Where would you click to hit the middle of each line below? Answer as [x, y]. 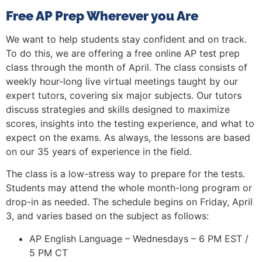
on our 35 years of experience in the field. [99, 151]
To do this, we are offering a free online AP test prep [123, 53]
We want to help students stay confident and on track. [126, 39]
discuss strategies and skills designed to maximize [118, 109]
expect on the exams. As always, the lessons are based [128, 137]
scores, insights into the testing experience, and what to [130, 123]
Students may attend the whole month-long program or [129, 188]
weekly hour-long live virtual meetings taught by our [122, 81]
